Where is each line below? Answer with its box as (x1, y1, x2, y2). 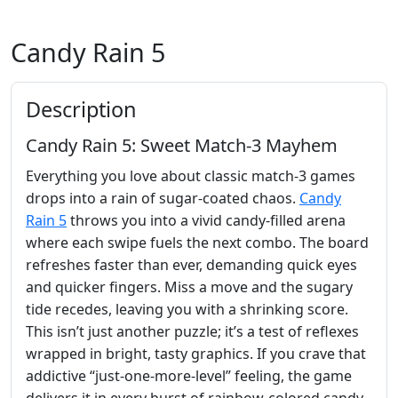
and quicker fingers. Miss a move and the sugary (26, 276, 353, 297)
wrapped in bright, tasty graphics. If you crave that (26, 343, 366, 363)
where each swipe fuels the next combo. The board (26, 232, 369, 252)
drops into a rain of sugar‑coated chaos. (26, 187, 299, 208)
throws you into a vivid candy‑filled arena (67, 210, 346, 230)
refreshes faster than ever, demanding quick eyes (26, 254, 357, 275)
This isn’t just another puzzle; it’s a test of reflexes (26, 321, 359, 341)
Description (26, 94, 137, 123)
